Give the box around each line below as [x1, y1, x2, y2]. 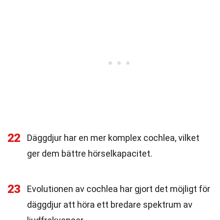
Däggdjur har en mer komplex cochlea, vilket [27, 133, 199, 143]
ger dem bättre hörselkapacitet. [27, 148, 152, 159]
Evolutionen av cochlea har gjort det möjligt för [27, 184, 210, 194]
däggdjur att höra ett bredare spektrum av [27, 199, 192, 210]
